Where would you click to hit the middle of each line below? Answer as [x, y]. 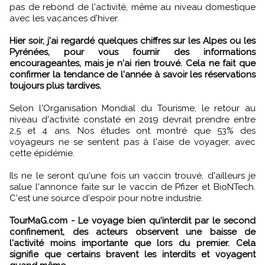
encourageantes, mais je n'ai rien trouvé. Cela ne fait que [132, 63]
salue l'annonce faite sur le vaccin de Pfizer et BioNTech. [132, 187]
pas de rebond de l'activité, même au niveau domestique [132, 7]
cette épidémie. [42, 153]
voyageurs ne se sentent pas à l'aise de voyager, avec [132, 142]
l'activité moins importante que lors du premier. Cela [132, 243]
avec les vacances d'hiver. [64, 18]
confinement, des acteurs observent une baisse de [132, 232]
